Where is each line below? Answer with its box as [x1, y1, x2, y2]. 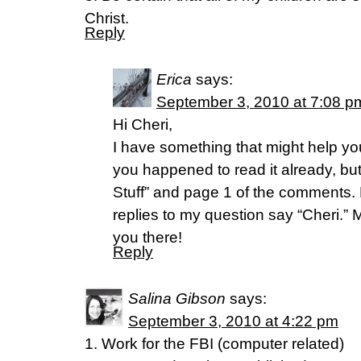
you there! [113, 229, 182, 246]
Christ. [85, 10, 129, 27]
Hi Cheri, [113, 116, 172, 133]
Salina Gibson [128, 290, 226, 307]
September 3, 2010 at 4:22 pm [128, 313, 338, 330]
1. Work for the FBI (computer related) [85, 335, 344, 352]
